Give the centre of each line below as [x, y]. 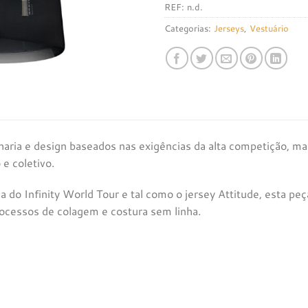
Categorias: [189, 28]
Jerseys [229, 28]
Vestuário [269, 28]
